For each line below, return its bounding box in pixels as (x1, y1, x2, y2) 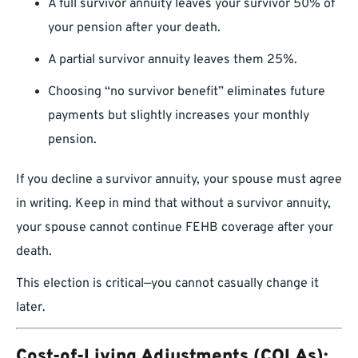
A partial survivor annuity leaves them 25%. (48, 52, 297, 69)
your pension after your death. (48, 20, 221, 37)
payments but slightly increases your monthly (48, 108, 309, 125)
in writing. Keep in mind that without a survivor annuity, (16, 196, 331, 213)
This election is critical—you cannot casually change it (16, 276, 319, 292)
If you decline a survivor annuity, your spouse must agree (16, 172, 342, 189)
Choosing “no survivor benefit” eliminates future (48, 84, 325, 101)
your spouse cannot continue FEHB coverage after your (16, 220, 333, 237)
